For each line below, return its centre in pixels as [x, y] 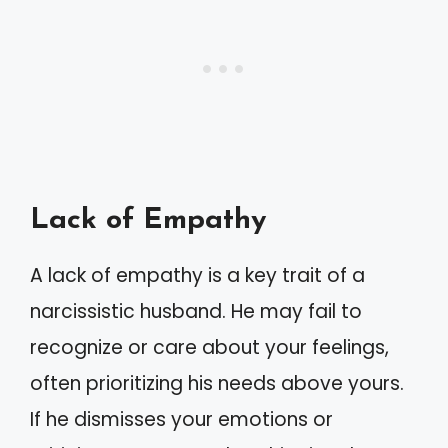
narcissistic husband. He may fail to [196, 311]
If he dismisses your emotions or [181, 419]
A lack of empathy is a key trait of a [197, 275]
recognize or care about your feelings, [209, 347]
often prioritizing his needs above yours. [217, 383]
